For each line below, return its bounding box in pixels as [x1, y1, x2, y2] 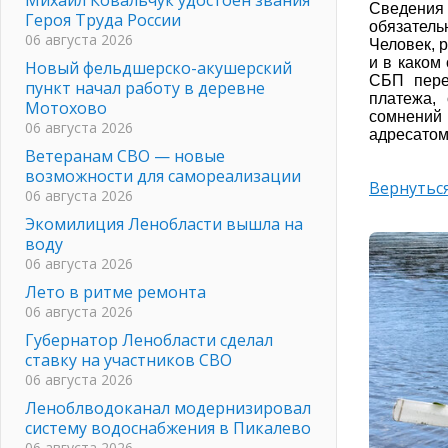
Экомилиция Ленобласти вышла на [25, 212, 303, 235]
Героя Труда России [25, 8, 181, 31]
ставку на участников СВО [25, 348, 232, 371]
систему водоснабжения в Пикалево [25, 416, 311, 439]
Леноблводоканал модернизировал [25, 396, 311, 419]
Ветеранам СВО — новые [25, 144, 225, 167]
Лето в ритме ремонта [25, 280, 206, 303]
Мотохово [25, 96, 107, 119]
